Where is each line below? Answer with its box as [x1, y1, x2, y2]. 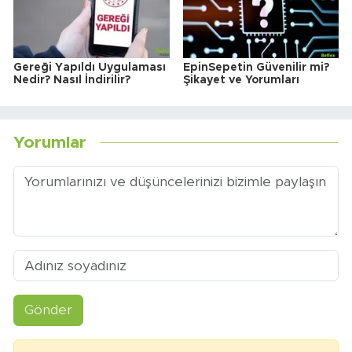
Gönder [24, 303, 72, 317]
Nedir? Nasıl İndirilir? [13, 74, 130, 86]
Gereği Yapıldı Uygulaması [13, 61, 166, 73]
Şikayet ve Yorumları [182, 74, 299, 86]
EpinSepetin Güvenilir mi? [182, 61, 329, 73]
